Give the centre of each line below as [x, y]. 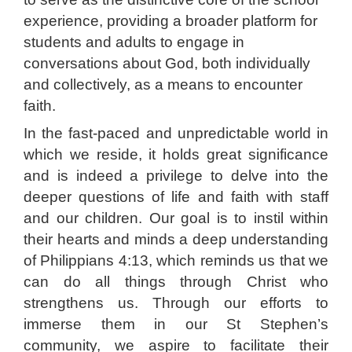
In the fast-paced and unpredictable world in [176, 133]
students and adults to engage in [134, 42]
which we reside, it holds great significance [176, 154]
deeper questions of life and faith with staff [176, 196]
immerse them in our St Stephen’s [176, 324]
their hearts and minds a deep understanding [176, 239]
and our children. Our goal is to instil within [176, 218]
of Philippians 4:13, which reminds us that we [176, 260]
